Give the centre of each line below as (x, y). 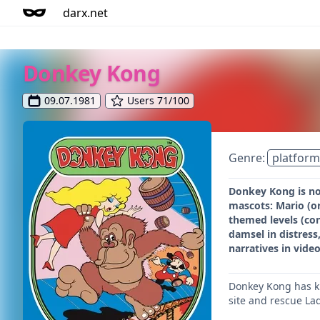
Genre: (248, 158)
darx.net (85, 13)
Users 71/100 (158, 100)
